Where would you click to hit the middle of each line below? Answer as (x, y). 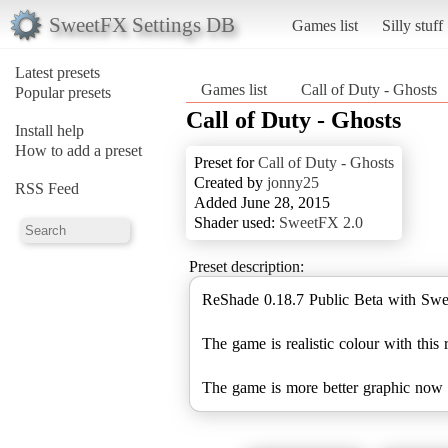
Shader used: (236, 222)
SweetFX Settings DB (141, 24)
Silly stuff (412, 25)
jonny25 (293, 182)
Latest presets (57, 72)
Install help (49, 130)
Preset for (226, 162)
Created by (230, 182)
